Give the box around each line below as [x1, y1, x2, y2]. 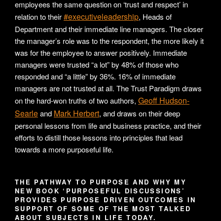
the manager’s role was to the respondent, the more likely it [15, 36, 204, 46]
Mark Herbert [54, 108, 99, 119]
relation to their [15, 11, 64, 22]
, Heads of [139, 11, 172, 22]
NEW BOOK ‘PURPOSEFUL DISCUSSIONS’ [15, 186, 185, 196]
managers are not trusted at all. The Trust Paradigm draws [15, 83, 202, 94]
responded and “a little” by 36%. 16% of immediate [15, 71, 176, 82]
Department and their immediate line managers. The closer [15, 24, 203, 35]
